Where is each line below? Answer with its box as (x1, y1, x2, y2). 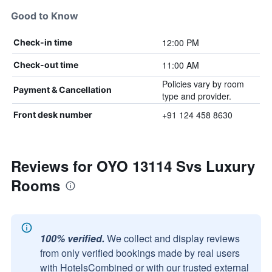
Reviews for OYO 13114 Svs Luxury (11, 155, 255, 176)
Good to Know (11, 10, 78, 22)
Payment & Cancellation (13, 84, 112, 95)
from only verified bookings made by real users (40, 246, 240, 260)
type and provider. (161, 90, 231, 102)
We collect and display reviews (107, 231, 240, 245)
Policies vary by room (161, 78, 244, 90)
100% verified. (40, 231, 104, 245)
